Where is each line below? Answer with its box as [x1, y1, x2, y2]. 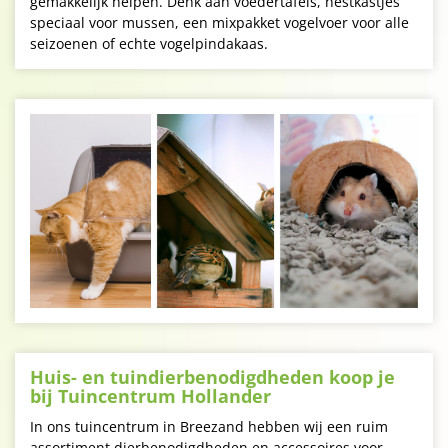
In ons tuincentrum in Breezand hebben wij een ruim [30, 417, 388, 436]
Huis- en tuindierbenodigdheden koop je [30, 365, 395, 389]
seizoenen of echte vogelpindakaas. [30, 34, 268, 53]
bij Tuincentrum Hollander [30, 384, 271, 408]
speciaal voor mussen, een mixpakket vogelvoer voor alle [30, 13, 409, 32]
